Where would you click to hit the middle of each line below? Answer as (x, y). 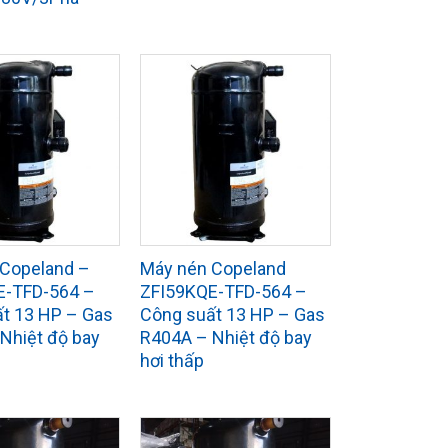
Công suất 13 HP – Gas (232, 315)
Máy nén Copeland (212, 269)
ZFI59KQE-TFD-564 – (223, 292)
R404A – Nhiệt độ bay (225, 338)
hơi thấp (171, 361)
